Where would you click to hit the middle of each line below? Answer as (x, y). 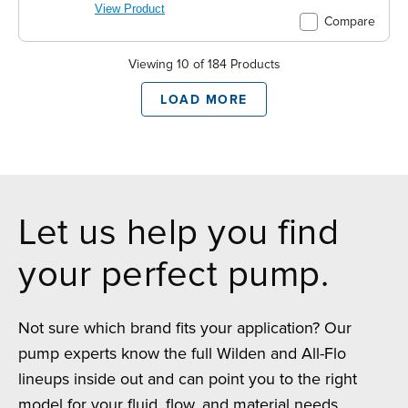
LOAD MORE (204, 99)
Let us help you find (178, 232)
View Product (130, 9)
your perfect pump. (173, 274)
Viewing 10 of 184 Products (204, 65)
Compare (350, 22)
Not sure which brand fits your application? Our (185, 327)
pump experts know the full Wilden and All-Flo (182, 353)
